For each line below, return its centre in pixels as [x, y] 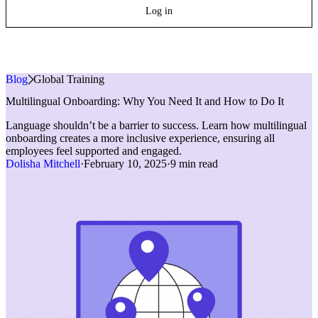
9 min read [194, 164]
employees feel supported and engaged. [94, 151]
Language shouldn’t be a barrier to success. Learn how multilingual [156, 126]
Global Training [69, 79]
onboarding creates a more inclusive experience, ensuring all [140, 138]
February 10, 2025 [125, 164]
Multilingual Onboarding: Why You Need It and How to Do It [145, 102]
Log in [159, 11]
